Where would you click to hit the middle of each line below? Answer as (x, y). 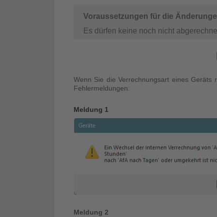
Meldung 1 (91, 109)
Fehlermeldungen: (102, 88)
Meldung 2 (91, 212)
